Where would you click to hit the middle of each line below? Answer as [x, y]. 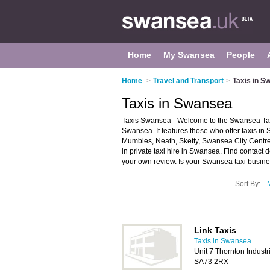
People [241, 55]
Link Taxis [215, 230]
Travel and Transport [188, 81]
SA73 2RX [211, 262]
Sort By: [248, 184]
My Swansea [189, 55]
